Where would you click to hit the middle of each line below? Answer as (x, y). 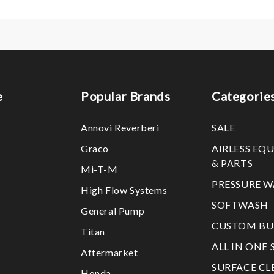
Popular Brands (126, 96)
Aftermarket (109, 252)
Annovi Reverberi (120, 127)
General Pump (113, 210)
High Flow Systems (124, 190)
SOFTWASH (240, 204)
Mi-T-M (99, 169)
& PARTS (232, 163)
